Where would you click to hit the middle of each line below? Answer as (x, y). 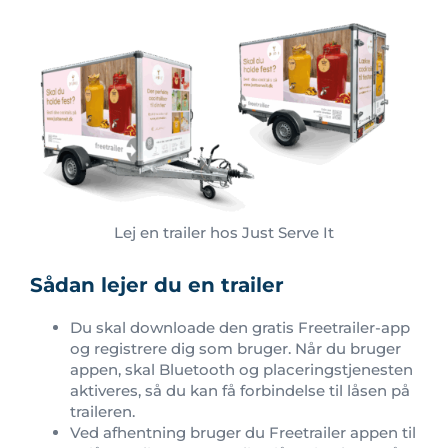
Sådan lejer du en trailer (157, 284)
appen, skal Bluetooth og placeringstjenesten (241, 369)
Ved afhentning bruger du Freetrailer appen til (243, 432)
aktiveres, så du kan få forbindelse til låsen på (240, 390)
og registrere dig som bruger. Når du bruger (235, 348)
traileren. (102, 411)
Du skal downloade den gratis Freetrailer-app (240, 327)
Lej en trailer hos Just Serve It (224, 232)
